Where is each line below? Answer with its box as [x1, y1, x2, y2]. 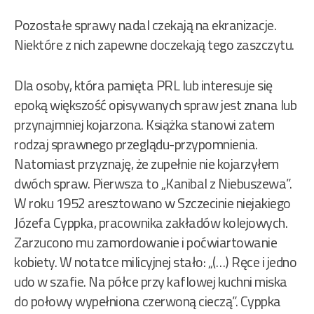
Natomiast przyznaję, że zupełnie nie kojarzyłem [14, 153, 279, 175]
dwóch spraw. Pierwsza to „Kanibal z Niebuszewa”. [14, 172, 292, 195]
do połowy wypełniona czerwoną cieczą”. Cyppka [14, 290, 281, 313]
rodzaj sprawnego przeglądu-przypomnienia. [14, 133, 258, 156]
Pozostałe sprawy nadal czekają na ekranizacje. [14, 14, 276, 36]
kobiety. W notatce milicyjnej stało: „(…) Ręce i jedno [14, 251, 296, 273]
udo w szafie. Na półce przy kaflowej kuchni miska [14, 271, 287, 293]
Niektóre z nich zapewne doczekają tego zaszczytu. [14, 34, 294, 56]
